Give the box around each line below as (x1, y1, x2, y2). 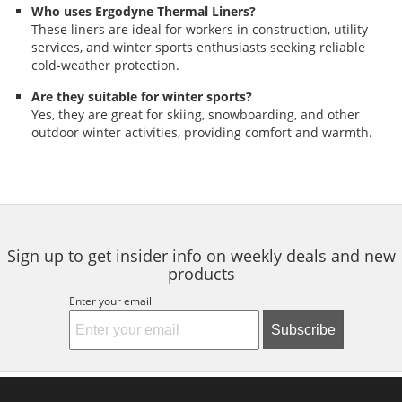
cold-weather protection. (31, 57, 179, 74)
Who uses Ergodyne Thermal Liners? (31, 3, 256, 21)
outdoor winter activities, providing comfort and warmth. (31, 123, 372, 141)
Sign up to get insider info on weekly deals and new (6, 245, 396, 267)
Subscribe (270, 321, 336, 337)
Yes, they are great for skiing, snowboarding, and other (31, 105, 360, 123)
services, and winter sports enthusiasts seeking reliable (31, 39, 365, 57)
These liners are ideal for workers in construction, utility (31, 21, 368, 39)
